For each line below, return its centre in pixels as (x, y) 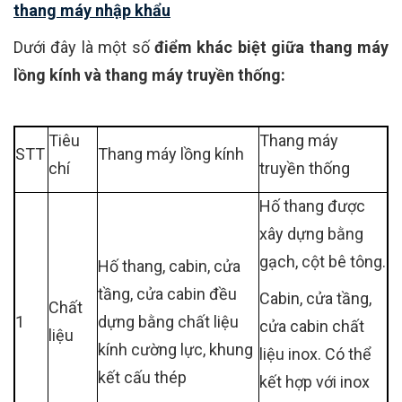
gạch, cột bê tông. (323, 262)
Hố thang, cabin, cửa (169, 267)
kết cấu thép (142, 378)
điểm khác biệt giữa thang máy (271, 48)
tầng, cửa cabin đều (167, 294)
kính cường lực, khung (175, 350)
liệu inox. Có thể (315, 354)
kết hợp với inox (315, 382)
